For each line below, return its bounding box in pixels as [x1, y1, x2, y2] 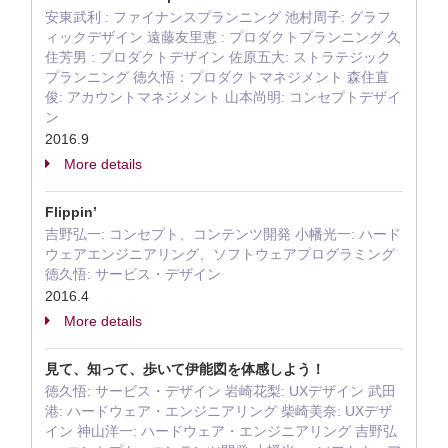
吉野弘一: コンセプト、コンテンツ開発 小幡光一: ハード [45, 226, 401, 242]
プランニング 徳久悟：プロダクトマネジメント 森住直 [45, 69, 389, 85]
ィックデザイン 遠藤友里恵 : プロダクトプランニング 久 [45, 29, 401, 45]
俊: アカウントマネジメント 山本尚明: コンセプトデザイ [45, 89, 401, 105]
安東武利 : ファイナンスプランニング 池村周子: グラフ [45, 9, 391, 25]
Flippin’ [45, 204, 97, 220]
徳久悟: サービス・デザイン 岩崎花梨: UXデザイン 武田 [45, 383, 396, 399]
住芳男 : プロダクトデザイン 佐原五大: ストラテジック [45, 49, 391, 65]
